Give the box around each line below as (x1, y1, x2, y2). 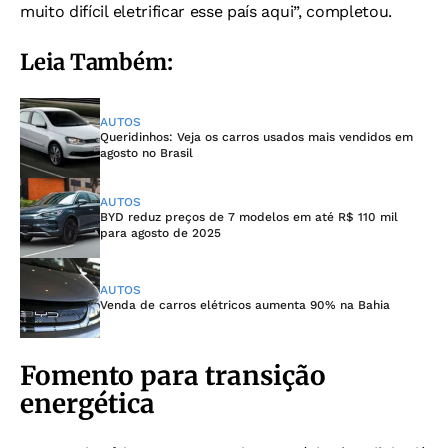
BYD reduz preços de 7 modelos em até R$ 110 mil (100, 209, 398, 224)
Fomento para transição (20, 358, 326, 392)
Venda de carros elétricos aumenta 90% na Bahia (100, 297, 390, 312)
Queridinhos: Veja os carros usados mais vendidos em (100, 129, 413, 144)
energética (20, 386, 155, 420)
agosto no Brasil (100, 145, 193, 160)
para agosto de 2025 (100, 225, 221, 240)
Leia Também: (20, 47, 173, 76)
